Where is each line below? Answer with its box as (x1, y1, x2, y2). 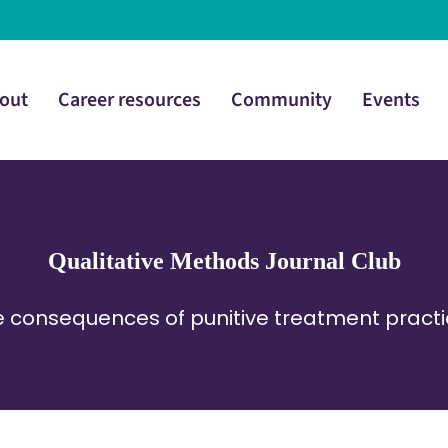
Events (362, 85, 420, 114)
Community (231, 85, 332, 114)
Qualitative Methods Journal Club (47, 247, 401, 274)
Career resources (58, 85, 201, 114)
